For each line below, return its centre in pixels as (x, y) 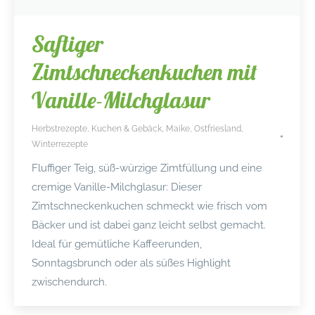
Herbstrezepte (59, 129)
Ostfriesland (218, 129)
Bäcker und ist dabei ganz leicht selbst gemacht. (149, 225)
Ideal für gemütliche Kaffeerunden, (117, 244)
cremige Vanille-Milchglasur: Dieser (117, 187)
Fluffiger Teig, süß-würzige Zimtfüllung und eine (147, 168)
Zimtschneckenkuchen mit (144, 72)
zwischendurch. (69, 282)
